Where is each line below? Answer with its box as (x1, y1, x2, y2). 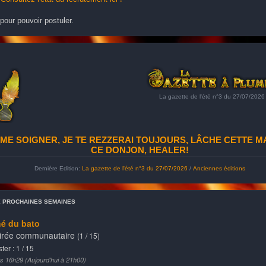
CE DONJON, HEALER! (90, 145, 189, 155)
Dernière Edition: (34, 165, 82, 172)
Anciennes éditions (192, 165, 245, 172)
